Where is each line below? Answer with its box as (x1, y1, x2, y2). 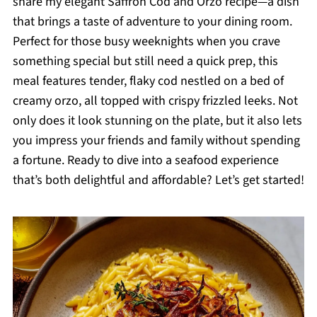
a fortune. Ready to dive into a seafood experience (12, 151, 279, 169)
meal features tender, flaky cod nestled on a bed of (12, 72, 284, 90)
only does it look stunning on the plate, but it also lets (12, 112, 302, 129)
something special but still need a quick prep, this (12, 52, 278, 70)
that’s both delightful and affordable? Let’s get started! (12, 171, 304, 189)
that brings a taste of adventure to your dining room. (12, 13, 292, 30)
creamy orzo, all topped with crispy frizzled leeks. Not (12, 92, 298, 110)
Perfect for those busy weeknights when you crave (12, 33, 280, 50)
